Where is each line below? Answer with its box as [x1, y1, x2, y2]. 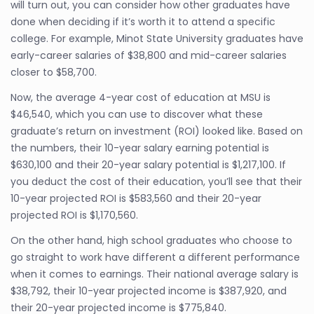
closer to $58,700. [11, 65, 97, 79]
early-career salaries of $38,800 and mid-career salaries [11, 48, 287, 62]
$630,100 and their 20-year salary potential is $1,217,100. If [11, 158, 286, 172]
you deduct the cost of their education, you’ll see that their [11, 175, 302, 189]
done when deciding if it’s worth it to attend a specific [11, 15, 275, 29]
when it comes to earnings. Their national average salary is [11, 267, 299, 281]
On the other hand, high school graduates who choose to [11, 233, 292, 247]
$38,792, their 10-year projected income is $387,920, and [11, 284, 287, 298]
